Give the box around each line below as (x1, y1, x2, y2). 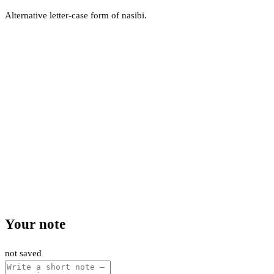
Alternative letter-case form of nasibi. (5, 10, 147, 20)
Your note (5, 217, 65, 232)
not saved (5, 248, 42, 258)
